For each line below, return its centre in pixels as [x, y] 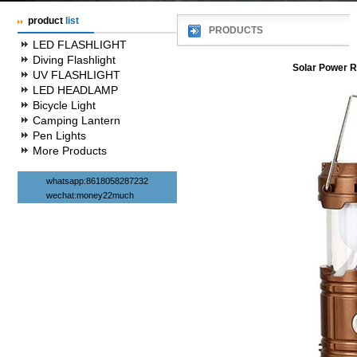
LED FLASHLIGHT [80, 45]
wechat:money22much [90, 195]
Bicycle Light [64, 105]
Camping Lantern [76, 120]
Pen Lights [59, 135]
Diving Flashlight [74, 60]
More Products [70, 151]
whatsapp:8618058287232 [97, 181]
